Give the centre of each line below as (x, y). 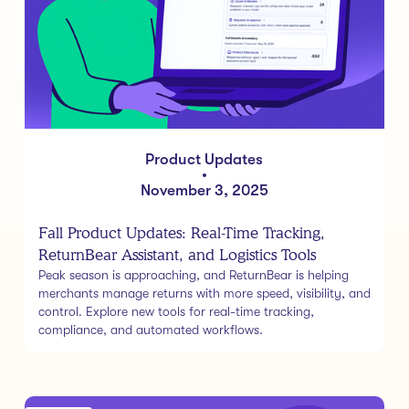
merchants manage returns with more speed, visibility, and (204, 293)
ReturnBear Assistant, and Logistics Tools (177, 254)
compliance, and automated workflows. (150, 329)
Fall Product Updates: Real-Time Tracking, (181, 232)
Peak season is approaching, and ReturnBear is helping (193, 274)
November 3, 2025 (204, 190)
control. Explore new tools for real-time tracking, (176, 311)
